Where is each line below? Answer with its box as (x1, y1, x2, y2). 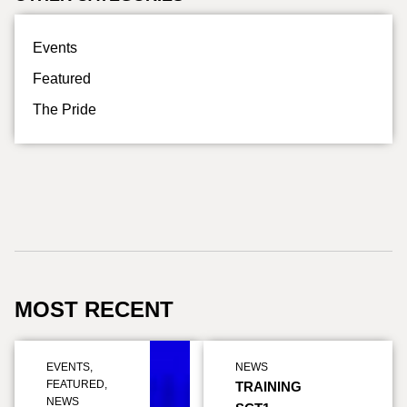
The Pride (33, 102, 96, 117)
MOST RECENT (15, 297, 174, 322)
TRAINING (235, 379, 302, 394)
